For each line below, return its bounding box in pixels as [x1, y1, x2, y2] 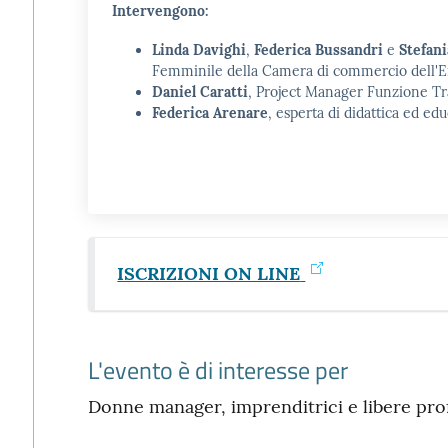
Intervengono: [111, 2, 208, 20]
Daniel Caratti [151, 83, 248, 101]
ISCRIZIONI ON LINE [117, 262, 301, 285]
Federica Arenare [151, 104, 268, 122]
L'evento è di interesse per [87, 351, 348, 388]
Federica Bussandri [249, 41, 387, 59]
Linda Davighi [151, 41, 246, 59]
